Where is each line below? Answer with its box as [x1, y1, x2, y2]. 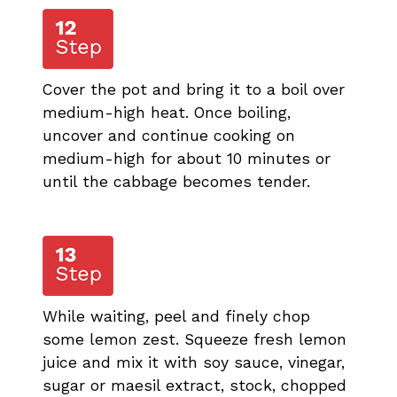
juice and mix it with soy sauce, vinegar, [43, 353, 345, 371]
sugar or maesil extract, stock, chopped [43, 376, 346, 394]
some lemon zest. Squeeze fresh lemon [43, 330, 346, 348]
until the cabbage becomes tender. [43, 172, 310, 191]
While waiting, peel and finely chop [43, 307, 310, 325]
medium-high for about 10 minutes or [43, 149, 331, 167]
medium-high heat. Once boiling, [43, 103, 291, 121]
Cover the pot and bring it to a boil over [43, 80, 345, 98]
